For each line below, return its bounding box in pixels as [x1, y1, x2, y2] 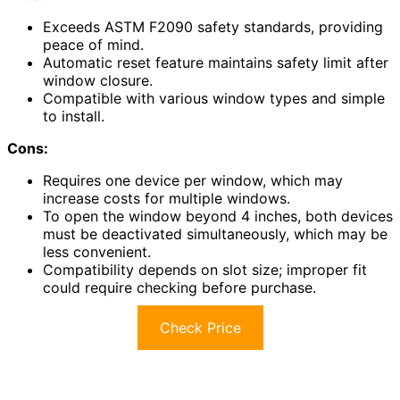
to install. [43, 106, 104, 125]
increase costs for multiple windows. [43, 188, 290, 207]
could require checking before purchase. [43, 278, 316, 296]
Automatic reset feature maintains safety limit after [43, 53, 388, 71]
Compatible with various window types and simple [43, 88, 385, 107]
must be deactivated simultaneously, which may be [43, 224, 387, 243]
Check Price [159, 318, 241, 337]
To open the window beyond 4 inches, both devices [43, 206, 393, 225]
